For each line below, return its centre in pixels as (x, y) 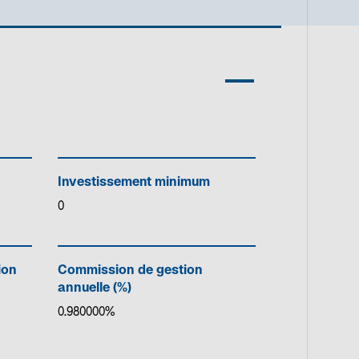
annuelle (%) (94, 288)
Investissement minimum (133, 183)
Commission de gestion (130, 271)
